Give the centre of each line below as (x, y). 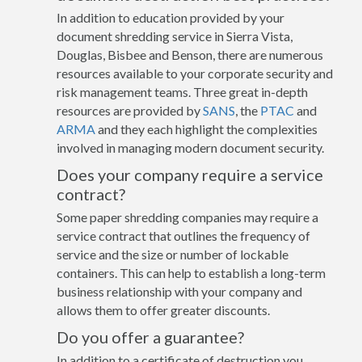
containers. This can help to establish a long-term (191, 272)
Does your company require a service (190, 174)
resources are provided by (130, 110)
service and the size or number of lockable (173, 254)
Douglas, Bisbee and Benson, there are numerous (190, 54)
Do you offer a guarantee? (150, 337)
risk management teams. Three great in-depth (182, 91)
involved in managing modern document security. (190, 147)
